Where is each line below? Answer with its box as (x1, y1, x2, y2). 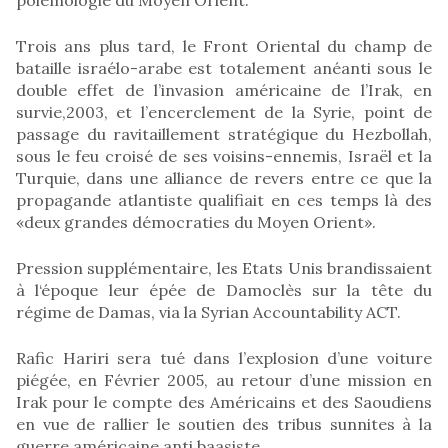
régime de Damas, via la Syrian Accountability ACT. (16, 301, 401, 322)
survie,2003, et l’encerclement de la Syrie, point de (16, 101, 432, 122)
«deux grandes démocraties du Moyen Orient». (16, 211, 376, 232)
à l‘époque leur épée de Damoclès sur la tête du (16, 279, 432, 300)
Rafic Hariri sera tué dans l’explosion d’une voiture (16, 347, 432, 368)
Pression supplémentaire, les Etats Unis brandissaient (16, 257, 432, 278)
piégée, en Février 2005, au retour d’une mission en (16, 369, 432, 390)
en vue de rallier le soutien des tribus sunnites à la (16, 413, 432, 434)
